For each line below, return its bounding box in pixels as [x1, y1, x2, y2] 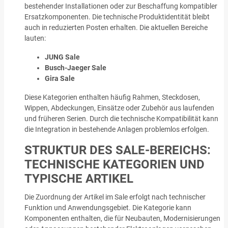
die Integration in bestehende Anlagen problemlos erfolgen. [24, 125, 209, 133]
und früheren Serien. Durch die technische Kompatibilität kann [24, 114, 218, 123]
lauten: [24, 34, 46, 42]
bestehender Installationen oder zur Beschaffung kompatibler [24, 2, 217, 10]
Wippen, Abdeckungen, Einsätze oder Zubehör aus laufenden [24, 103, 214, 112]
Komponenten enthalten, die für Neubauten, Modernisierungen [24, 214, 220, 222]
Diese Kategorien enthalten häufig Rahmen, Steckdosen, [24, 93, 200, 101]
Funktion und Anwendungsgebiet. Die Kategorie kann [24, 203, 191, 212]
